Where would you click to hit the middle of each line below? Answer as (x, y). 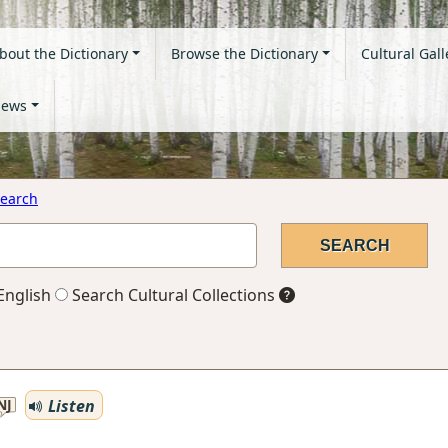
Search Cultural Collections (171, 295)
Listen (69, 405)
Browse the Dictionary (244, 53)
